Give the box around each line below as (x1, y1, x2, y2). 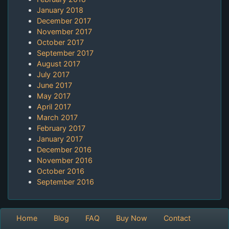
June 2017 (37, 81, 72, 90)
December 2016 (37, 145, 91, 154)
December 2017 (37, 16, 91, 26)
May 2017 (37, 91, 71, 101)
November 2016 (37, 156, 93, 165)
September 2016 (37, 177, 94, 187)
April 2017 (37, 102, 71, 111)
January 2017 (37, 134, 83, 144)
